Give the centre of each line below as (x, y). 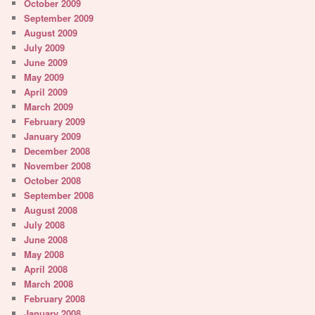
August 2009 (51, 33)
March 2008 (49, 284)
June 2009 (46, 63)
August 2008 (51, 210)
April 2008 (46, 269)
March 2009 (49, 107)
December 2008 (57, 151)
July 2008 (45, 225)
